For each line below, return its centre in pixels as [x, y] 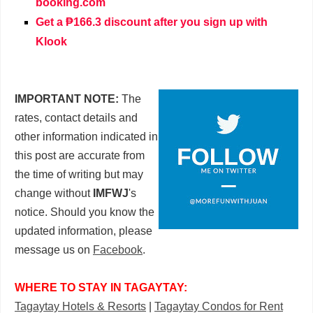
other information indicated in [86, 137]
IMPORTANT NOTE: [67, 99]
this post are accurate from [80, 156]
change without [54, 194]
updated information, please [83, 231]
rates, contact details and [76, 118]
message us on [54, 250]
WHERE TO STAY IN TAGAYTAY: [101, 288]
